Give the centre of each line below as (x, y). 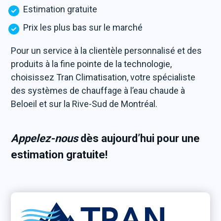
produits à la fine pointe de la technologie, (92, 64)
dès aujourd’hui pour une (139, 138)
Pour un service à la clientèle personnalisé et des (107, 51)
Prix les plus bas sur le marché (83, 27)
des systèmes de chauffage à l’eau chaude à (98, 91)
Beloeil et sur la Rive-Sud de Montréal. (84, 104)
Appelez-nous (45, 138)
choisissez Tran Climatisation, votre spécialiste (103, 77)
